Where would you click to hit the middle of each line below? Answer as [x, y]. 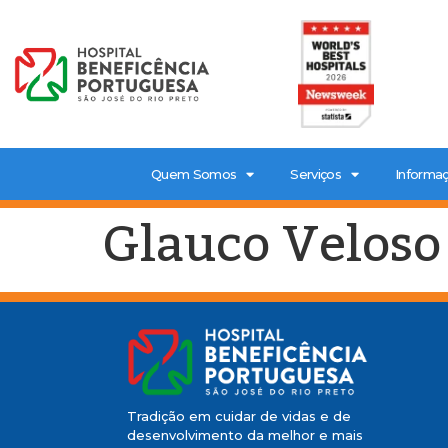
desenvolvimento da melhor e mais [245, 435]
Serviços [315, 174]
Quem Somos [194, 174]
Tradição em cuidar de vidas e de [239, 416]
